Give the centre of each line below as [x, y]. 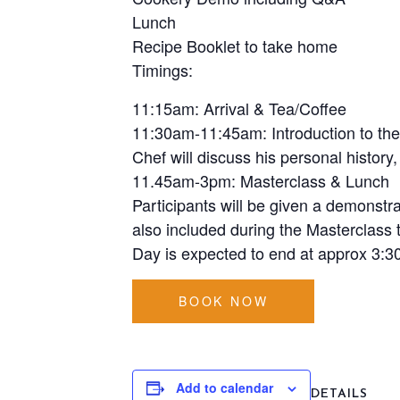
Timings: [162, 70]
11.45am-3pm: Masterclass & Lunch [261, 180]
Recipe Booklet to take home [235, 46]
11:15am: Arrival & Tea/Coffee [239, 108]
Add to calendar [225, 387]
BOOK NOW [224, 301]
